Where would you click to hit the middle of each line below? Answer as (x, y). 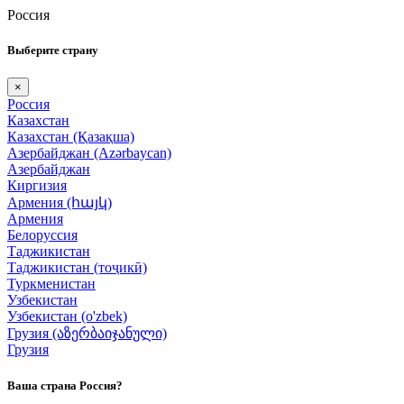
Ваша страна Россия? (65, 385)
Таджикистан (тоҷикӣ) (77, 268)
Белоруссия (42, 235)
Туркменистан (51, 284)
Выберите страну (53, 50)
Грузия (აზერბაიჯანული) (87, 334)
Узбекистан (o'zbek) (67, 317)
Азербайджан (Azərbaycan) (89, 153)
